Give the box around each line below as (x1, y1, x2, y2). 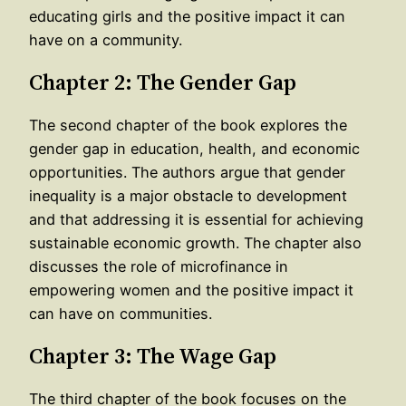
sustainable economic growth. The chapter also (29, 233, 362, 252)
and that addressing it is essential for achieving (29, 209, 363, 228)
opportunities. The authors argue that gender (29, 162, 345, 181)
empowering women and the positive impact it (29, 280, 353, 299)
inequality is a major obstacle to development (29, 186, 347, 205)
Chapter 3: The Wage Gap (29, 340, 276, 371)
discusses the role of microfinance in (29, 256, 288, 275)
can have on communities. (29, 304, 212, 323)
